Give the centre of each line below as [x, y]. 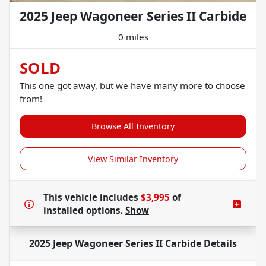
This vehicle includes [92, 197]
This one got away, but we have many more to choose [132, 85]
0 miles [133, 37]
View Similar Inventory [133, 159]
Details [219, 243]
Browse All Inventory [133, 126]
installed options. [84, 210]
